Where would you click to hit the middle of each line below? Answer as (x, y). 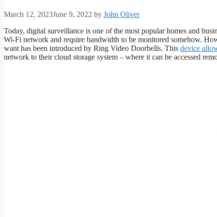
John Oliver (122, 15)
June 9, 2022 (72, 15)
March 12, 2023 (28, 15)
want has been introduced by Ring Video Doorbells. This (92, 48)
